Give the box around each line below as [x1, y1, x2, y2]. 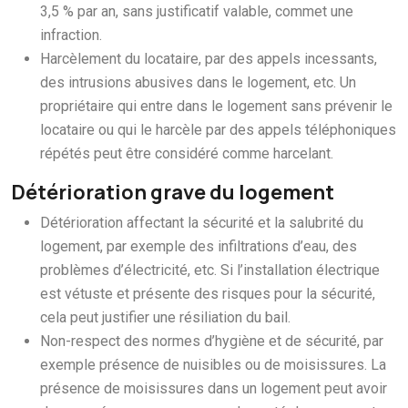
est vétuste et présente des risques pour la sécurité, [40, 284, 375, 302]
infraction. [40, 25, 102, 44]
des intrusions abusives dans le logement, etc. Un [40, 73, 356, 91]
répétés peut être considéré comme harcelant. [40, 144, 333, 162]
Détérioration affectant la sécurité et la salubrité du [40, 213, 363, 231]
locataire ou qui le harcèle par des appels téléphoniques [40, 120, 396, 138]
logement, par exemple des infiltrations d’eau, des [40, 237, 357, 255]
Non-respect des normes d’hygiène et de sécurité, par [40, 331, 383, 350]
